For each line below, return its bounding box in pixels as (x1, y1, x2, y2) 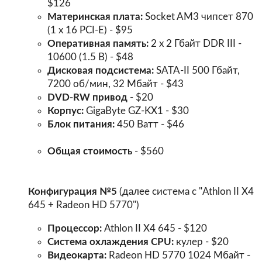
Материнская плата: (47, 12, 143, 22)
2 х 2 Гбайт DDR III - (149, 39, 242, 49)
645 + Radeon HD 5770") (27, 200, 139, 211)
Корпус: (47, 106, 84, 116)
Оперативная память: (47, 39, 149, 49)
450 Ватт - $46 (115, 119, 185, 130)
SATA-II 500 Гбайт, (154, 65, 240, 76)
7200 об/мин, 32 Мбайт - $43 (47, 79, 184, 89)
